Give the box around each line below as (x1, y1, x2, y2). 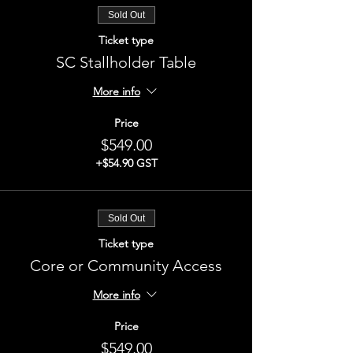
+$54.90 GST (95, 156, 158, 170)
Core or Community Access (30, 256, 222, 275)
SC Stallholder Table (56, 53, 196, 72)
